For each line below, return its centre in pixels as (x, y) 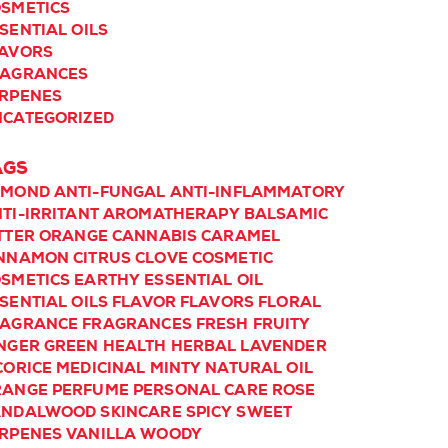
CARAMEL (241, 236)
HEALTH (134, 346)
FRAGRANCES (137, 324)
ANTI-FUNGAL (109, 192)
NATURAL (244, 368)
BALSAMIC (285, 214)
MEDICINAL (101, 368)
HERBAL (203, 346)
